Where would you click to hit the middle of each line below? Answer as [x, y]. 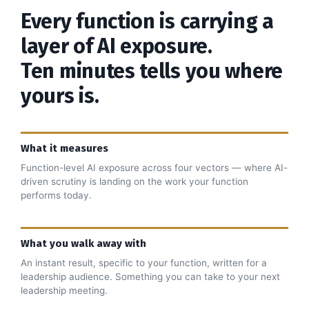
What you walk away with [83, 243]
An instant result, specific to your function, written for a [144, 262]
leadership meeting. [64, 290]
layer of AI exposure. [117, 46]
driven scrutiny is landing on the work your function [134, 181]
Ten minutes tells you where [152, 71]
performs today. [56, 195]
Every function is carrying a [147, 21]
